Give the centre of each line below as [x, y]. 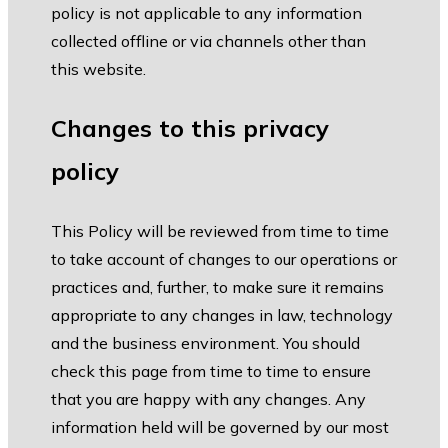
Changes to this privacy [190, 128]
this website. [100, 69]
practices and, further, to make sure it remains [217, 287]
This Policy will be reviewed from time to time [220, 231]
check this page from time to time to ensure [211, 371]
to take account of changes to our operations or [224, 259]
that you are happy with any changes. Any [208, 399]
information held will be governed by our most [220, 427]
